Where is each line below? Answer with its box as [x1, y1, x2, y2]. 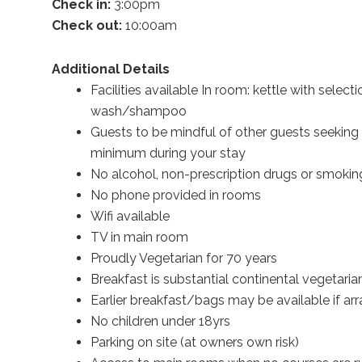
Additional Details [51, 61, 170, 78]
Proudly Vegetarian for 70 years [90, 250, 277, 267]
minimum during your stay [90, 145, 246, 162]
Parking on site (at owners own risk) [90, 335, 299, 351]
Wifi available [90, 208, 170, 225]
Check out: [51, 18, 122, 34]
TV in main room [90, 229, 188, 246]
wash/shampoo [90, 103, 187, 120]
